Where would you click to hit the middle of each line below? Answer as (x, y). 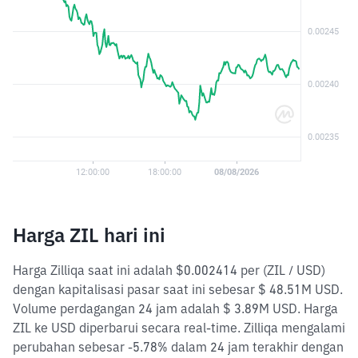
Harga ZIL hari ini (89, 235)
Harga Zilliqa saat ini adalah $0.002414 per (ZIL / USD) (169, 270)
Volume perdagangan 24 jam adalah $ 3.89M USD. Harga (175, 308)
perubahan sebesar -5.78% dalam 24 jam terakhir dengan (178, 347)
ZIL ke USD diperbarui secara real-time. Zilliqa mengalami (179, 328)
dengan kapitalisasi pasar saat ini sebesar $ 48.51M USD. (178, 289)
